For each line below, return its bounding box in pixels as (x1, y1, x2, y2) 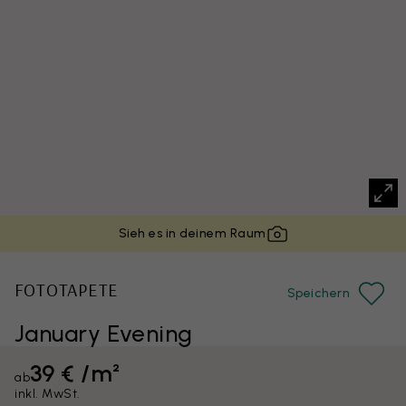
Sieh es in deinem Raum (118, 226, 266, 241)
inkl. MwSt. (14, 386, 81, 401)
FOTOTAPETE (14, 278, 118, 301)
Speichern (286, 285, 350, 301)
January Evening (14, 319, 193, 348)
